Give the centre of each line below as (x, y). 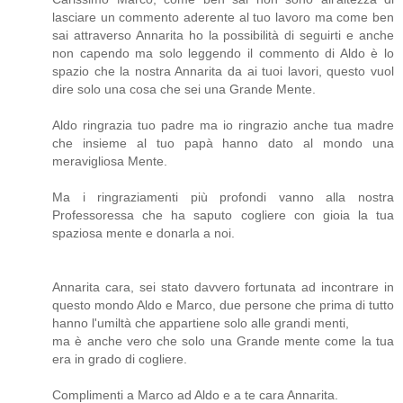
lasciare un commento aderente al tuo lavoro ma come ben (223, 18)
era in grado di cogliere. (120, 359)
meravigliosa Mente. (110, 161)
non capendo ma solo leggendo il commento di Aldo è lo (223, 54)
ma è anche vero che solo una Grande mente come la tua (223, 341)
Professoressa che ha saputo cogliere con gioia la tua (223, 215)
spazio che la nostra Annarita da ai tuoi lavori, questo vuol (223, 72)
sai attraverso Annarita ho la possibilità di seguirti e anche (223, 36)
